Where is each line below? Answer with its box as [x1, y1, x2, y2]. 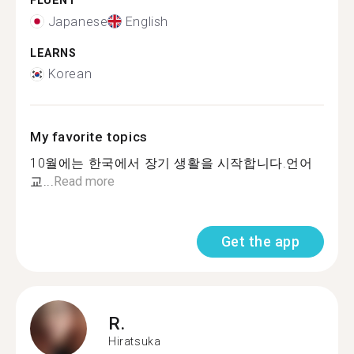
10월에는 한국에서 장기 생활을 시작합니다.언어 [30, 156, 313, 171]
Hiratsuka [108, 334, 161, 348]
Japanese [47, 13, 108, 29]
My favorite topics [30, 129, 148, 145]
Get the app [220, 233, 299, 250]
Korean [47, 66, 92, 81]
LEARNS [30, 46, 77, 60]
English [125, 13, 169, 29]
